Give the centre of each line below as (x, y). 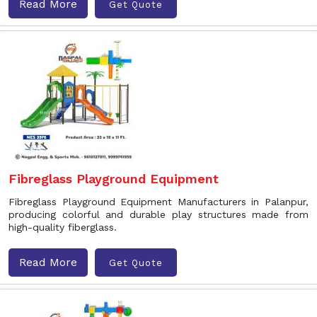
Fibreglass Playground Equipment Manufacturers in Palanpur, (158, 202)
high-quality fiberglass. (63, 227)
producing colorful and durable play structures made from (158, 214)
